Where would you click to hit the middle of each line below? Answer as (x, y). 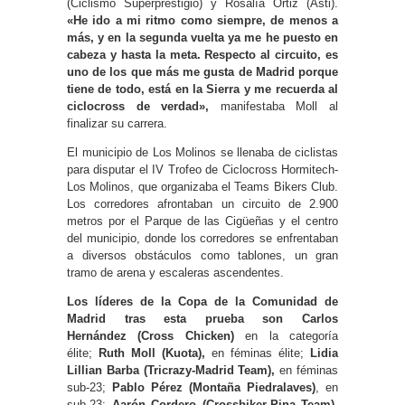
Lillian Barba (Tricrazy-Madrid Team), (171, 370)
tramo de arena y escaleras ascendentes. (175, 272)
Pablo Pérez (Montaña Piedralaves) (214, 387)
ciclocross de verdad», (144, 106)
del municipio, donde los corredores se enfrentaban (202, 238)
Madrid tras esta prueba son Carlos (202, 318)
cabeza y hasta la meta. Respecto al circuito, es (202, 54)
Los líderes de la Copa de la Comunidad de (202, 301)
